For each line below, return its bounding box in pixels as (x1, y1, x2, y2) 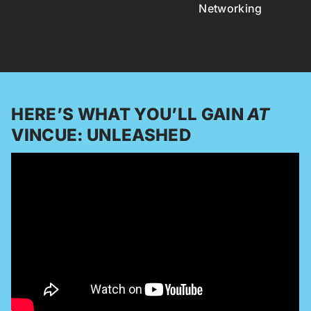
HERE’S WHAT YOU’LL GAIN (11, 103, 248, 124)
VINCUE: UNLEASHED (11, 124, 191, 145)
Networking (199, 1, 262, 16)
